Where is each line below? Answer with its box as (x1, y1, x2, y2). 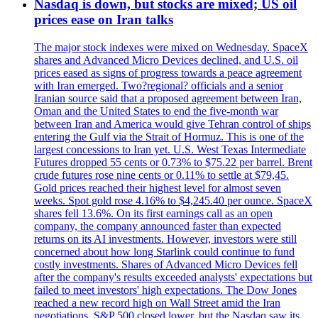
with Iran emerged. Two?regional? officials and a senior (34, 79, 283, 92)
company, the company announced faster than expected (34, 220, 281, 233)
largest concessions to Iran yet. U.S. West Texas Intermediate (34, 143, 306, 156)
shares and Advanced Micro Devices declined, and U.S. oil (34, 54, 298, 67)
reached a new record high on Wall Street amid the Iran (34, 297, 280, 309)
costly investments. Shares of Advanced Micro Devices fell (34, 258, 297, 271)
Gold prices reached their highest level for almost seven (34, 182, 281, 194)
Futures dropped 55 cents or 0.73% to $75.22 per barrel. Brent (34, 156, 312, 169)
